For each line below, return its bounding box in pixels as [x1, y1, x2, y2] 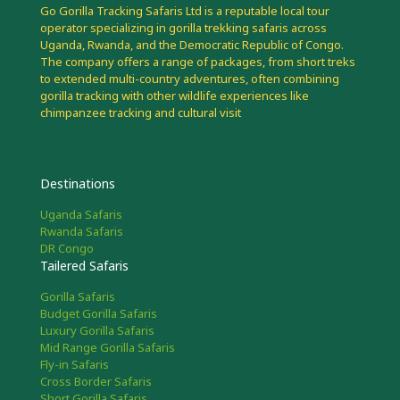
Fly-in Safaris [40, 356, 109, 372]
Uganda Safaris [40, 206, 122, 222]
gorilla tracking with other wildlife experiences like [40, 87, 309, 104]
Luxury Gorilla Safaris [40, 322, 154, 338]
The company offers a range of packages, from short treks [40, 54, 355, 70]
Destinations [40, 175, 115, 192]
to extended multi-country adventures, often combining [40, 71, 339, 87]
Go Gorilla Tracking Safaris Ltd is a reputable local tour [40, 3, 329, 19]
